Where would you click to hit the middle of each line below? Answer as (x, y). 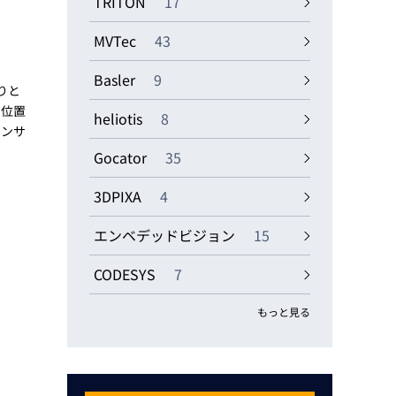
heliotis (120, 118)
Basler (116, 80)
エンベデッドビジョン (166, 235)
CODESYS (126, 274)
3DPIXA (119, 196)
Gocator (122, 157)
